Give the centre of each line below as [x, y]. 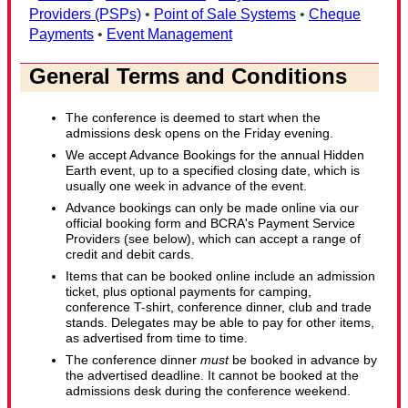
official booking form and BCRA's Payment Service [210, 224]
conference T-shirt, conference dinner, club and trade [219, 307]
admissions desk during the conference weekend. [208, 391]
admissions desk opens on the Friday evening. [199, 133]
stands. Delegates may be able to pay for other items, [220, 323]
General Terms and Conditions [188, 76]
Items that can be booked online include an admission [220, 276]
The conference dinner [133, 360]
